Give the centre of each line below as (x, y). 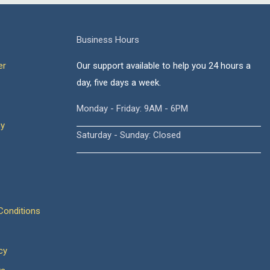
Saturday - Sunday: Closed (129, 135)
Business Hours (108, 40)
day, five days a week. (119, 83)
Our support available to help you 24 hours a (164, 66)
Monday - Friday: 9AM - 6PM (132, 108)
